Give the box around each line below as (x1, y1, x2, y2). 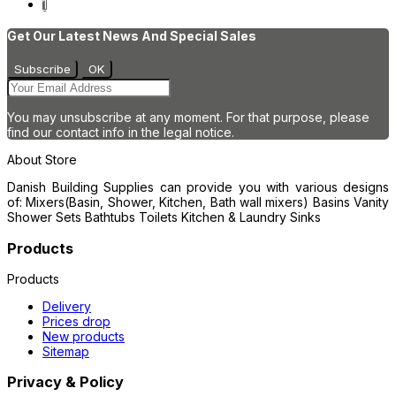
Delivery (42, 299, 91, 315)
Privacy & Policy (7, 373, 124, 392)
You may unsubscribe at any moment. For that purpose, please (7, 110, 369, 126)
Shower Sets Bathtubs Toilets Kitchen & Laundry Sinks (7, 209, 321, 225)
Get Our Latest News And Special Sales (7, 27, 256, 43)
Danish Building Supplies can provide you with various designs (7, 179, 389, 195)
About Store (7, 152, 77, 168)
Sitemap (42, 344, 89, 360)
